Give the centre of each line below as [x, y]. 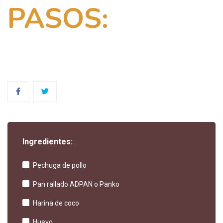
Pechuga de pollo [60, 166]
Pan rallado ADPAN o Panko [76, 184]
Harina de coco [56, 203]
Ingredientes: [48, 142]
